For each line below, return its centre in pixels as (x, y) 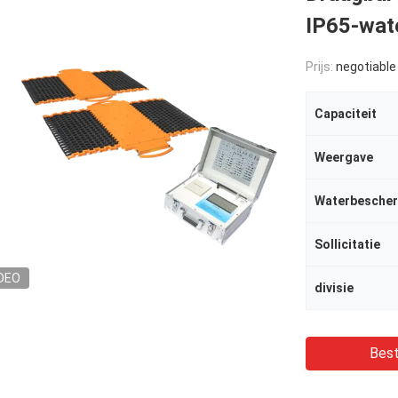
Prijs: (321, 67)
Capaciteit (346, 114)
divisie (334, 288)
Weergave (344, 157)
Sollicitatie (347, 244)
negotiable (366, 67)
